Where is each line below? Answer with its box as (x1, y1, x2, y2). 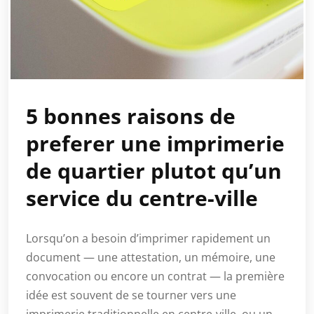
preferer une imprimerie (26, 129, 285, 158)
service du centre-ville (26, 184, 258, 213)
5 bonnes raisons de (26, 102, 235, 131)
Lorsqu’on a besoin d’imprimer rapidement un (26, 231, 271, 247)
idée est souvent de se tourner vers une (26, 287, 236, 303)
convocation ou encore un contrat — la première (26, 268, 285, 285)
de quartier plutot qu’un (26, 156, 282, 186)
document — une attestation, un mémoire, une (26, 250, 275, 266)
